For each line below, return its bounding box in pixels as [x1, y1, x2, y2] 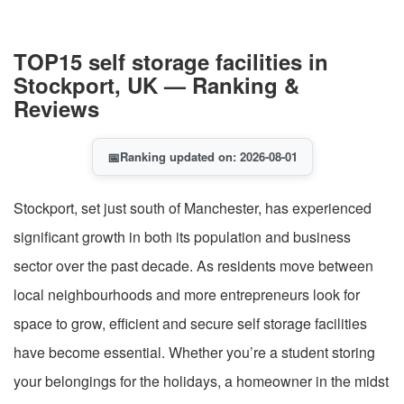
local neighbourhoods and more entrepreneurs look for [14, 283, 360, 305]
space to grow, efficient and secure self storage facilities [14, 312, 367, 334]
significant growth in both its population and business [14, 225, 351, 247]
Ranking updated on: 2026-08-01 [119, 147, 298, 165]
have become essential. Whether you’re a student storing [14, 341, 375, 363]
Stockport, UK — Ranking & [14, 69, 299, 100]
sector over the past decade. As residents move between [14, 254, 373, 276]
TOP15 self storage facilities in [14, 45, 328, 77]
